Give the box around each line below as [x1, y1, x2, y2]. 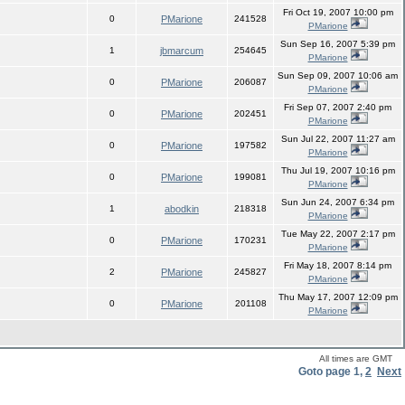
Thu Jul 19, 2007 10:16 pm [280, 165, 395, 175]
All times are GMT [319, 353, 392, 363]
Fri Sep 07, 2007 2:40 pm [284, 102, 391, 112]
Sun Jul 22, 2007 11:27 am [280, 134, 395, 144]
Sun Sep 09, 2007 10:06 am [278, 71, 398, 80]
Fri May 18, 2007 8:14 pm [284, 260, 391, 270]
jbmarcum [160, 45, 203, 56]
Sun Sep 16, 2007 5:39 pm [280, 39, 395, 49]
